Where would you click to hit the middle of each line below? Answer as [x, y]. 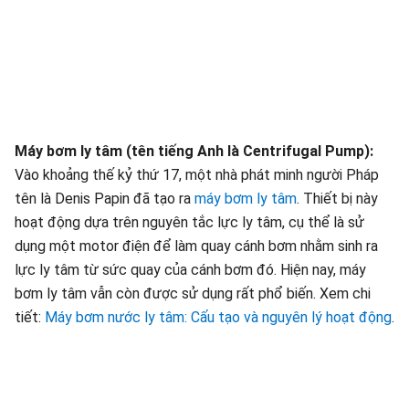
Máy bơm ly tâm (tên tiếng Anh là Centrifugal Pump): [194, 151]
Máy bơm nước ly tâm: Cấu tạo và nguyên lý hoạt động [218, 317]
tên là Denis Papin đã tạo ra [105, 199]
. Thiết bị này [337, 199]
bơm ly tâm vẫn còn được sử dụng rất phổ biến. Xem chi [193, 294]
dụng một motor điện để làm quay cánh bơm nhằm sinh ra [196, 246]
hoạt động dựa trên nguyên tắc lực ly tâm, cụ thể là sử [189, 222]
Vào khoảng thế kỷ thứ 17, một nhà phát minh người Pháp [197, 175]
